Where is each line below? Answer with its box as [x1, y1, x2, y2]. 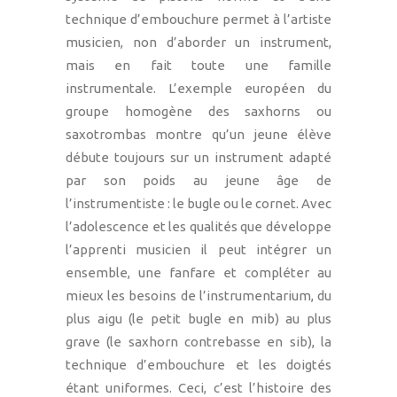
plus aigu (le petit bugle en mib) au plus [66, 310, 331, 326]
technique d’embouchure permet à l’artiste [66, 11, 331, 27]
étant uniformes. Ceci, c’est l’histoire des [66, 379, 331, 395]
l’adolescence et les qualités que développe [66, 218, 331, 234]
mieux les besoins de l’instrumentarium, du [66, 287, 331, 303]
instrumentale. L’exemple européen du [66, 80, 331, 96]
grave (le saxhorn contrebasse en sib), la [66, 333, 331, 349]
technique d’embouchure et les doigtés [66, 356, 331, 372]
